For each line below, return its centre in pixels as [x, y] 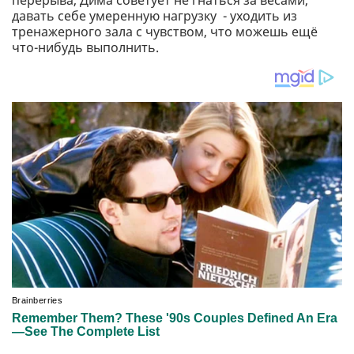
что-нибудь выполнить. [85, 47]
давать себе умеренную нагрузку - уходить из [154, 15]
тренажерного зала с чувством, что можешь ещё [165, 31]
